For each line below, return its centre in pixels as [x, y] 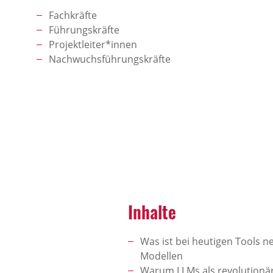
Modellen [161, 256]
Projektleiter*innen [93, 44]
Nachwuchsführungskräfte [110, 59]
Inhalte [152, 212]
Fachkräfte [73, 15]
